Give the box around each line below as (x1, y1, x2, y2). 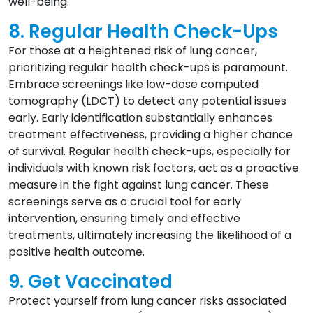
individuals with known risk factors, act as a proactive (8, 160, 299, 177)
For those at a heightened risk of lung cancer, (8, 43, 257, 59)
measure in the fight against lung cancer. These (8, 177, 269, 194)
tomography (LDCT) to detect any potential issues (8, 93, 286, 110)
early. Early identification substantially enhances (8, 110, 272, 126)
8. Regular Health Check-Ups (8, 19, 278, 45)
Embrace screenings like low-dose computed (8, 76, 259, 93)
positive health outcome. (8, 244, 145, 261)
